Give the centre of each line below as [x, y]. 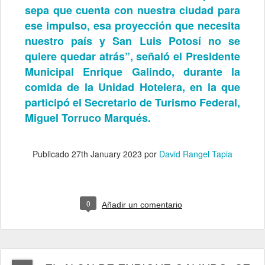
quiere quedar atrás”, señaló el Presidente [132, 56]
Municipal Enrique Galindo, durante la [132, 71]
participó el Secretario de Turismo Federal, [132, 102]
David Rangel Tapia [196, 153]
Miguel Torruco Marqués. [88, 117]
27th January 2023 [107, 153]
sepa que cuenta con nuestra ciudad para [132, 10]
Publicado [52, 153]
